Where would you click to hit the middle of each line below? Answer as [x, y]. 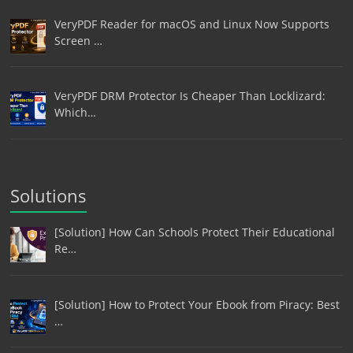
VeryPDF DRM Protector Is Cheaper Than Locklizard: [190, 96]
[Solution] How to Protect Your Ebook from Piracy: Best [197, 304]
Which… [75, 113]
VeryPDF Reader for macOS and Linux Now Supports [191, 24]
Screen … [78, 40]
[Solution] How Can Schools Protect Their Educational [194, 232]
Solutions [49, 196]
